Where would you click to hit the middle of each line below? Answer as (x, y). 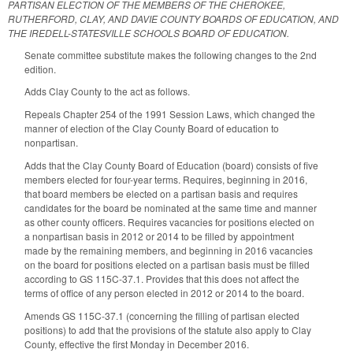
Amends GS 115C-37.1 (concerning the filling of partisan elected (162, 315)
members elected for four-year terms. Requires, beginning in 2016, (166, 179)
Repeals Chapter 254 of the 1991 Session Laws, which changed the (170, 114)
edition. (40, 69)
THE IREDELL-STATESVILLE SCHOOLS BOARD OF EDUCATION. (149, 32)
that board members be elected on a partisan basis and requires (161, 193)
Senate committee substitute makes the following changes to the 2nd (171, 54)
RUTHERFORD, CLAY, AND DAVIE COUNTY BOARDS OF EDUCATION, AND (173, 18)
